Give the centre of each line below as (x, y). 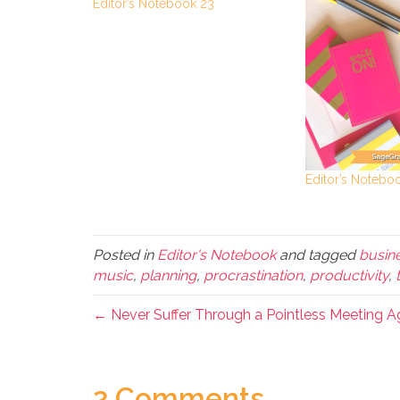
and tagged (317, 255)
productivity (349, 276)
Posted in (125, 255)
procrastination (253, 276)
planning (168, 276)
